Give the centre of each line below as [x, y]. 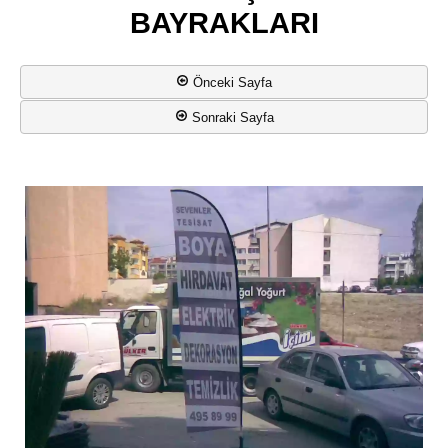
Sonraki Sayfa [232, 117]
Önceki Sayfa [232, 82]
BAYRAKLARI [224, 23]
